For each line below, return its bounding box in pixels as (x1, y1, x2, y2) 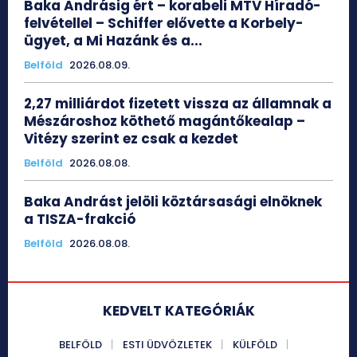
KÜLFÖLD (233, 337, 277, 353)
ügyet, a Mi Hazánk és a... (24, 31, 202, 51)
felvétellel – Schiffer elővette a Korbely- (24, 14, 304, 33)
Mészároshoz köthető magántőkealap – (24, 112, 305, 131)
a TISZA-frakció (24, 210, 135, 229)
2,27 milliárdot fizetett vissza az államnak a (24, 94, 331, 114)
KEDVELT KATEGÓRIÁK (102, 301, 255, 321)
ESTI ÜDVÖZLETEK (123, 337, 212, 353)
